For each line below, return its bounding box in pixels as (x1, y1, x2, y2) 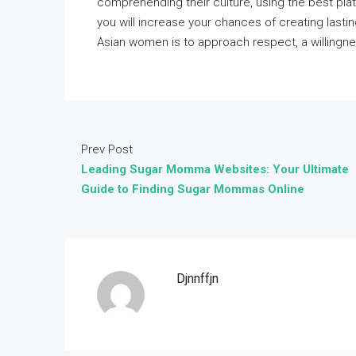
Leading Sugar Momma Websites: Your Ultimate (81, 162, 349, 176)
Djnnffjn (176, 271, 219, 286)
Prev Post (81, 142, 133, 157)
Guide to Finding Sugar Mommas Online (81, 182, 304, 196)
